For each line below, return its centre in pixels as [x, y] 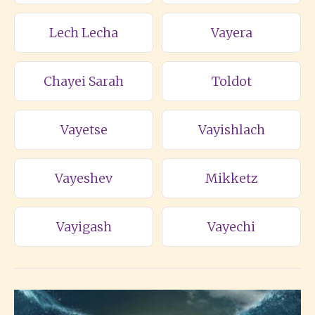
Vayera [231, 33]
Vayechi [231, 227]
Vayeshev [84, 178]
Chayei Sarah [84, 81]
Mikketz [231, 178]
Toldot [231, 81]
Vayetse [84, 130]
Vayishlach [231, 130]
